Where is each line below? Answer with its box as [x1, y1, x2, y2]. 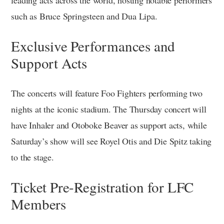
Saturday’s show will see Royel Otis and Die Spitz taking [11, 134, 212, 147]
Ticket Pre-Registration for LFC [11, 176, 194, 196]
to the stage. [11, 150, 54, 163]
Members [11, 193, 66, 213]
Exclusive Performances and [11, 35, 175, 55]
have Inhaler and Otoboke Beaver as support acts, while [11, 118, 207, 131]
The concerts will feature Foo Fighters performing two [11, 86, 202, 99]
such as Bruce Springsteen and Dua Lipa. [11, 9, 157, 22]
